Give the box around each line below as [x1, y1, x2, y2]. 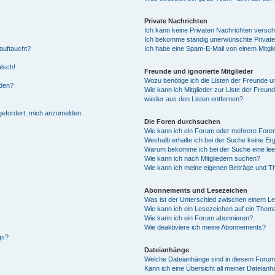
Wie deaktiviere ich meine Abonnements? [144, 223, 266, 231]
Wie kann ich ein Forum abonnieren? [144, 214, 254, 222]
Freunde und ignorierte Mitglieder [144, 68, 254, 76]
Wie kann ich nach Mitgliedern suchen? [144, 155, 261, 163]
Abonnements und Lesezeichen [144, 187, 248, 195]
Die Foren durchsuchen [144, 118, 221, 126]
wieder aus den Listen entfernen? [144, 95, 244, 103]
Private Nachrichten [144, 17, 208, 25]
